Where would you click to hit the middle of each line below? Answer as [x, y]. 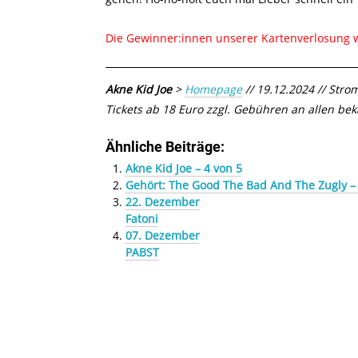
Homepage [213, 89]
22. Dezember [162, 202]
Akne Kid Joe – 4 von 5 [183, 169]
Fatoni [141, 219]
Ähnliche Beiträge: [165, 147]
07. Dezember [162, 236]
